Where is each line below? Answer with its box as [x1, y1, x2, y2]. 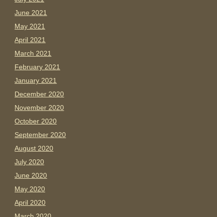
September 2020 [15, 131, 66, 139]
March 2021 [15, 49, 52, 58]
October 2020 [15, 117, 57, 125]
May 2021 [15, 22, 46, 31]
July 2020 [15, 158, 45, 166]
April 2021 [15, 36, 46, 44]
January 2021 [15, 77, 57, 85]
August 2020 [15, 144, 54, 153]
